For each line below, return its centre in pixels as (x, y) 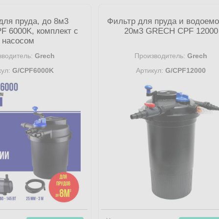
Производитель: (160, 56)
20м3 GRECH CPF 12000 (171, 31)
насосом (18, 41)
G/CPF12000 (185, 70)
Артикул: (150, 70)
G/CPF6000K (32, 70)
